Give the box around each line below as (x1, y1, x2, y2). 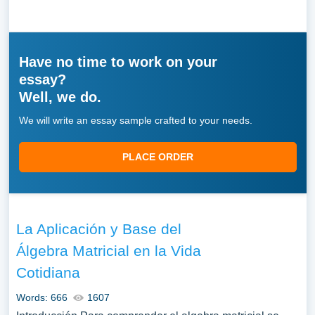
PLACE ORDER (122, 151, 193, 162)
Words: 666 (15, 292, 67, 303)
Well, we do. (18, 89, 101, 105)
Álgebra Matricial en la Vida (15, 243, 201, 259)
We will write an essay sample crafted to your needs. (18, 115, 252, 126)
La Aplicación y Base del (15, 221, 181, 237)
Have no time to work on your (18, 54, 217, 70)
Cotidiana (15, 264, 80, 281)
